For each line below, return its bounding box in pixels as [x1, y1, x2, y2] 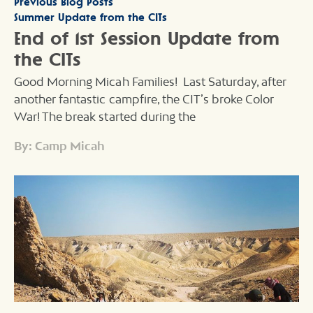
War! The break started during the [14, 110, 196, 124]
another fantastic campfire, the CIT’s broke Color [14, 92, 275, 107]
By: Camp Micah [14, 138, 105, 154]
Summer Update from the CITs [14, 10, 167, 24]
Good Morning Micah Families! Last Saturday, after [14, 75, 287, 89]
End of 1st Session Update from [14, 27, 279, 50]
